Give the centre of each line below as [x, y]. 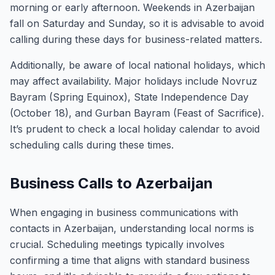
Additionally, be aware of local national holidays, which [137, 65]
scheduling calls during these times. [92, 145]
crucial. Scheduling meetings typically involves [117, 244]
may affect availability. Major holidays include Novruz [134, 81]
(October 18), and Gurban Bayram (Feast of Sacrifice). [137, 113]
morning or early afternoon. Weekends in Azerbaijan [132, 7]
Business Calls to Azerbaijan [111, 183]
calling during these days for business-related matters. [136, 39]
